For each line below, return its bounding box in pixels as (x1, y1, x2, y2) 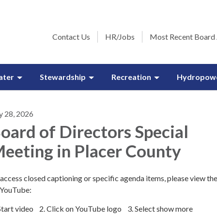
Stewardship (40, 72, 86, 81)
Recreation (111, 72, 151, 81)
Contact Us (52, 32, 90, 41)
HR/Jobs (105, 32, 135, 41)
